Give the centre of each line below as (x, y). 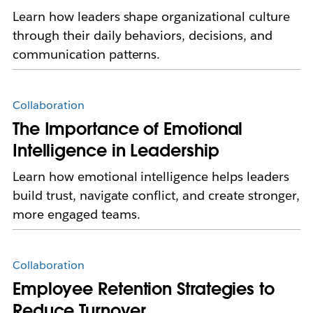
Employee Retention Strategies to (143, 289)
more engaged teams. (76, 214)
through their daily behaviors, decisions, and (142, 36)
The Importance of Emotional (128, 129)
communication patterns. (86, 54)
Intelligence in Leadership (116, 151)
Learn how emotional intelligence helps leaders (151, 177)
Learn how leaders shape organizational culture (151, 17)
